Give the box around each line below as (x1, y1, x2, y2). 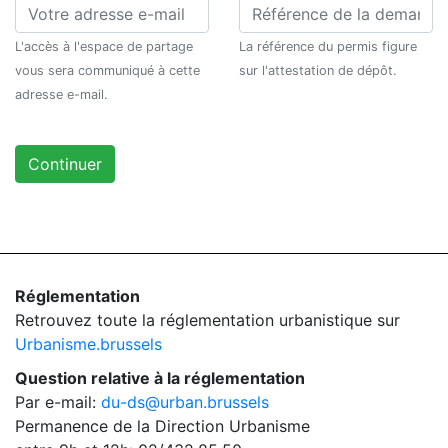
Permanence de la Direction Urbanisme (15, 415, 310, 436)
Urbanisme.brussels (15, 333, 162, 354)
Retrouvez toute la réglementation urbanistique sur (15, 309, 400, 330)
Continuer (28, 153, 102, 174)
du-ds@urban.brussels (101, 391, 269, 412)
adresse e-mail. (15, 86, 108, 102)
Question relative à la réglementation (15, 367, 305, 388)
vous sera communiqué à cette (15, 62, 200, 78)
